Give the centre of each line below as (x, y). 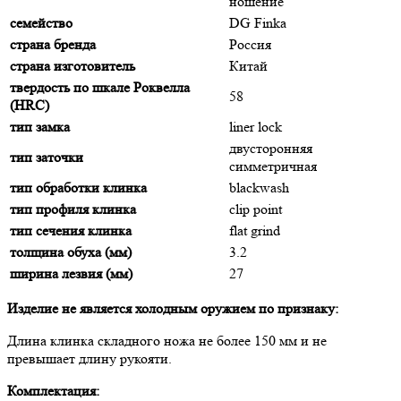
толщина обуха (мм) (71, 252)
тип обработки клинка (78, 188)
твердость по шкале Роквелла (100, 88)
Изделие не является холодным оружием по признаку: (173, 309)
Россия (250, 45)
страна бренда (53, 45)
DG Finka (258, 23)
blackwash (261, 188)
